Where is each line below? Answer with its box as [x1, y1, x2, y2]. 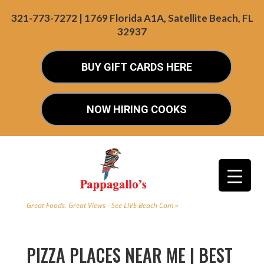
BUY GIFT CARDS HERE [81, 61, 192, 73]
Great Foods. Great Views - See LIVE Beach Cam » [26, 200, 179, 210]
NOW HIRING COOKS [86, 103, 187, 115]
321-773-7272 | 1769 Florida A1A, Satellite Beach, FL [11, 12, 253, 24]
